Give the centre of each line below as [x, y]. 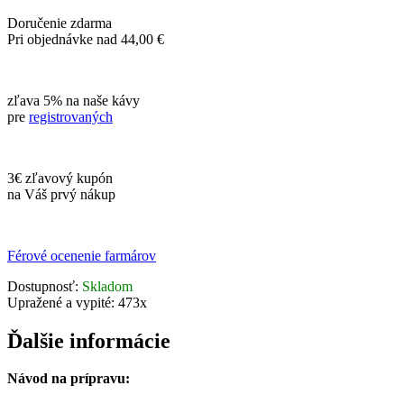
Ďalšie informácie [89, 340]
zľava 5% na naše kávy [73, 100]
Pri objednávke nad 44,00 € [86, 39]
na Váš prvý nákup [61, 194]
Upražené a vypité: [63, 302]
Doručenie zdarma [60, 23]
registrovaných [71, 116]
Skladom [107, 286]
